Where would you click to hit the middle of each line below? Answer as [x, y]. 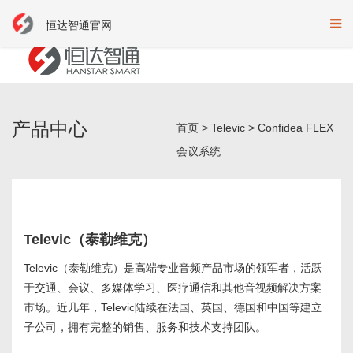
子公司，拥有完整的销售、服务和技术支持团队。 [145, 327]
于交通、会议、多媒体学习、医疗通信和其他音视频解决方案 [173, 288]
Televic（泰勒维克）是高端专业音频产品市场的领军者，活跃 [173, 268]
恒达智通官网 [79, 25]
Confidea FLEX [295, 128]
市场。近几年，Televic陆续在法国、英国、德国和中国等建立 [173, 308]
